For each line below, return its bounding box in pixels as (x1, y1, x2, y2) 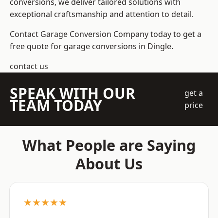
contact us (10, 61, 48, 72)
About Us (75, 153, 143, 174)
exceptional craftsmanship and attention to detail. (10, 9, 194, 20)
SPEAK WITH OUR (10, 83, 135, 104)
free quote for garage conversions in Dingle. (10, 41, 173, 52)
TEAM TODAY (10, 95, 102, 116)
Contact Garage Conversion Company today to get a (10, 29, 201, 40)
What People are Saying (22, 135, 196, 156)
